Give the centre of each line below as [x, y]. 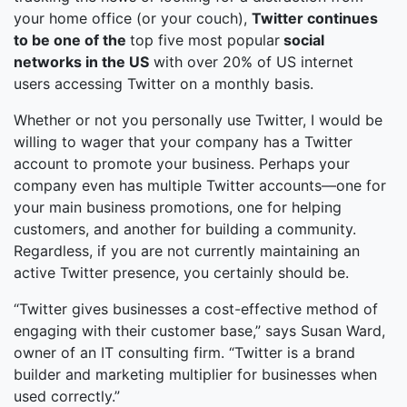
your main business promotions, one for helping [178, 207]
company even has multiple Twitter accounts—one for [200, 185]
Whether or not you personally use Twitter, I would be [198, 120]
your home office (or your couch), [133, 18]
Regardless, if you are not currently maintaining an [187, 251]
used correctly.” [67, 396]
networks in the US [81, 62]
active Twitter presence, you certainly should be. [181, 273]
